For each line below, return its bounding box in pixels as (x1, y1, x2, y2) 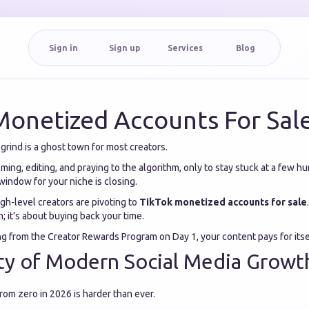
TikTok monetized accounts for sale (139, 197, 307, 208)
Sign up (108, 43, 140, 52)
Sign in (49, 43, 78, 52)
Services (167, 43, 203, 52)
